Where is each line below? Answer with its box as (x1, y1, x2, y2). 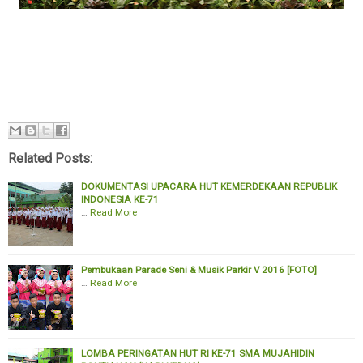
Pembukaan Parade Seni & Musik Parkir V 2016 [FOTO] (81, 264, 317, 276)
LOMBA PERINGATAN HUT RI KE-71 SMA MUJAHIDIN (81, 348, 314, 360)
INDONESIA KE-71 (81, 194, 159, 206)
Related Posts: (8, 151, 92, 167)
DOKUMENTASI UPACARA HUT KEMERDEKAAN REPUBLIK (81, 181, 337, 193)
